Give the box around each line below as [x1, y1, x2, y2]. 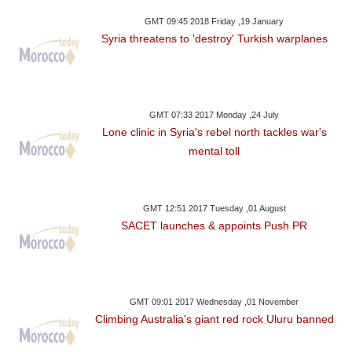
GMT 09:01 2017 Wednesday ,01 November [130, 297, 299, 307]
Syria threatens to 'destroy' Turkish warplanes [101, 32, 328, 46]
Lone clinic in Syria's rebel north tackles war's [101, 126, 327, 139]
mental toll [189, 145, 240, 158]
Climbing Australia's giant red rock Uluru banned [94, 313, 334, 326]
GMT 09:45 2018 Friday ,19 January [145, 16, 284, 27]
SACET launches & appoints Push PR [121, 219, 308, 233]
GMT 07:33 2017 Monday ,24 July [149, 110, 280, 120]
